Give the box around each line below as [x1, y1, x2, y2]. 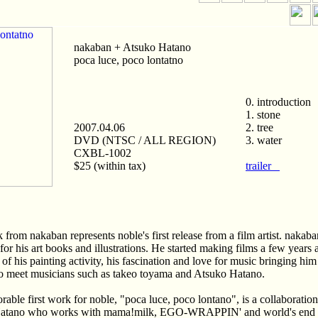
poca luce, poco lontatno [74, 54, 183, 66]
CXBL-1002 [74, 147, 131, 159]
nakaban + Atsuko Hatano [74, 41, 191, 53]
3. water [246, 134, 282, 146]
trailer [246, 160, 280, 172]
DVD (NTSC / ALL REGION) [74, 134, 216, 146]
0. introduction [246, 96, 311, 108]
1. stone [246, 109, 280, 121]
